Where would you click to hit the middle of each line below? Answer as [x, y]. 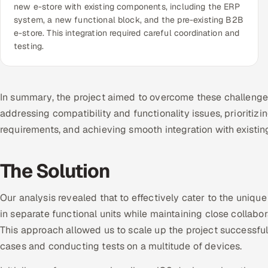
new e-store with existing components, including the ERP [127, 7]
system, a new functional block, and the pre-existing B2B [129, 20]
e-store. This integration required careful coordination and [127, 33]
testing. [29, 46]
